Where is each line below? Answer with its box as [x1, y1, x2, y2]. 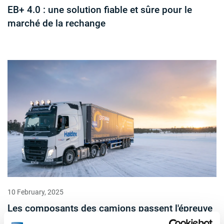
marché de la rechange [7, 17, 105, 29]
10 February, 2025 [7, 187, 63, 196]
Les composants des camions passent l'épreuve [7, 202, 212, 214]
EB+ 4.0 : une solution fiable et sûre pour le [7, 3, 192, 15]
